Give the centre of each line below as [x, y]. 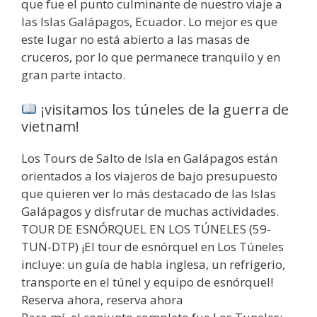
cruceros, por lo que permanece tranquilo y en [151, 57]
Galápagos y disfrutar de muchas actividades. [150, 212]
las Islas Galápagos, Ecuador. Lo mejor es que [149, 21]
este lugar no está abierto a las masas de [136, 39]
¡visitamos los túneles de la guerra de [163, 110]
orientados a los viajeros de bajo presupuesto [149, 176]
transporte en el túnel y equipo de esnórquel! [147, 282]
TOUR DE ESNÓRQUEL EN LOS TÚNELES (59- [146, 229]
